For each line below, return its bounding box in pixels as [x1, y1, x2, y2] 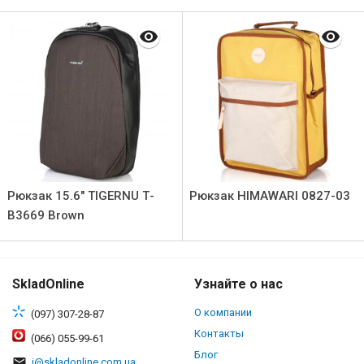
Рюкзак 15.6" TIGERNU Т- [7, 188, 154, 203]
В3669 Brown [7, 208, 84, 223]
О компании [194, 306, 252, 318]
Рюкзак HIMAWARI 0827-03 [189, 188, 350, 203]
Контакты [194, 327, 244, 340]
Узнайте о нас [194, 276, 283, 292]
